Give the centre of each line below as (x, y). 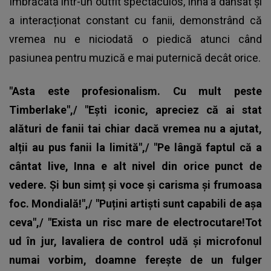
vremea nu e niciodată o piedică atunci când (135, 39)
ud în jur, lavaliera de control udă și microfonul (135, 241)
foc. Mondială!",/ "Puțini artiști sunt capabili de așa (135, 203)
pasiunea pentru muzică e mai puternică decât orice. (135, 57)
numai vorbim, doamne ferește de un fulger (135, 260)
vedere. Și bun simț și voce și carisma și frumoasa (135, 184)
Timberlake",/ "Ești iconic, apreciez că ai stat (135, 109)
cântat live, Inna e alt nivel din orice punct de (135, 166)
